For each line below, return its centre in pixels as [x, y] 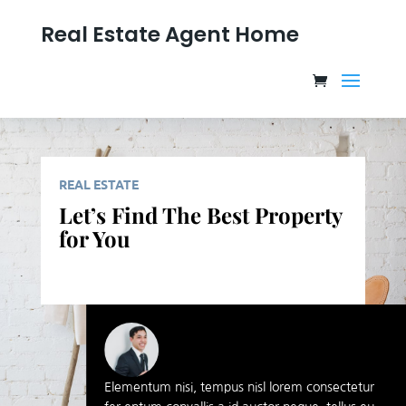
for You [94, 238]
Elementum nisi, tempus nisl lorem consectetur [239, 387]
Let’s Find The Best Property [200, 214]
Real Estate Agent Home [169, 34]
